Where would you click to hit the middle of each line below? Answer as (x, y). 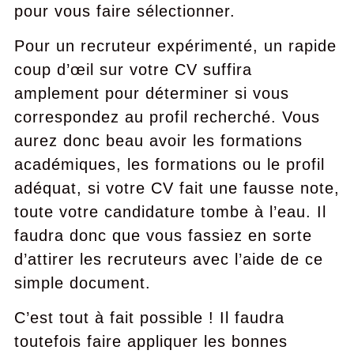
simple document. (82, 283)
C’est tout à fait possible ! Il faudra (149, 318)
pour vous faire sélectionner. (124, 11)
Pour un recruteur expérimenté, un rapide (175, 46)
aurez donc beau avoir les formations (158, 141)
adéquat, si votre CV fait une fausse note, (177, 188)
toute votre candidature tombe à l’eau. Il (170, 212)
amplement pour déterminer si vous (151, 93)
